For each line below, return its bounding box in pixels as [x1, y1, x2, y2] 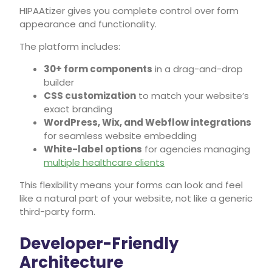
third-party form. [19, 205, 95, 218]
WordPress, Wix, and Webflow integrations [44, 115, 251, 129]
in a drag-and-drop [152, 62, 243, 75]
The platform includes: [19, 39, 120, 53]
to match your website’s [136, 89, 249, 102]
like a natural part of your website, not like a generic [19, 191, 253, 205]
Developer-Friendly [19, 232, 178, 254]
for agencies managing [142, 142, 250, 155]
